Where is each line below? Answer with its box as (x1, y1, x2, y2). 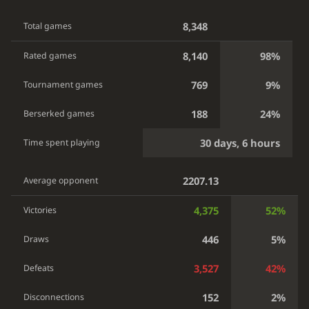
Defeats (23, 261, 54, 274)
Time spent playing (23, 137, 101, 149)
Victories (23, 203, 57, 216)
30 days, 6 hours (200, 136, 281, 150)
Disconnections (23, 290, 85, 303)
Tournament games (23, 79, 103, 91)
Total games (23, 20, 72, 32)
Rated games (23, 50, 77, 62)
